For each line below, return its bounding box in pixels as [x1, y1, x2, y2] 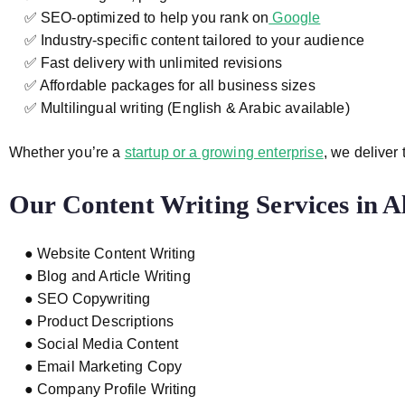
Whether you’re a [9, 145, 125, 160]
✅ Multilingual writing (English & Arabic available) [9, 100, 350, 116]
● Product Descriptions [9, 314, 174, 329]
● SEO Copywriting [9, 291, 151, 306]
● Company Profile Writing [9, 381, 197, 397]
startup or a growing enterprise [124, 145, 324, 160]
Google [268, 10, 321, 25]
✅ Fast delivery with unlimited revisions [9, 55, 283, 71]
